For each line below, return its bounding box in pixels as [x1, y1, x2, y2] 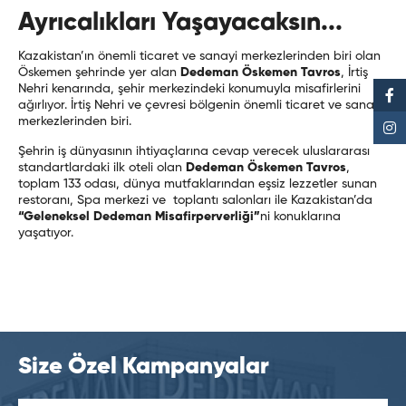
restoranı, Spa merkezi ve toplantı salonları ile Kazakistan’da [18, 194, 372, 208]
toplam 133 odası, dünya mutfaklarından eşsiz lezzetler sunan [18, 178, 377, 191]
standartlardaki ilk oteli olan [18, 161, 182, 175]
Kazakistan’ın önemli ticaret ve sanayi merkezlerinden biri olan [18, 50, 381, 63]
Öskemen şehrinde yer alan [18, 66, 180, 80]
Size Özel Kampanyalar [18, 355, 269, 380]
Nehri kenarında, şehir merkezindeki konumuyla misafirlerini [18, 82, 361, 96]
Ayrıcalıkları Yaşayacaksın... [18, 10, 343, 36]
